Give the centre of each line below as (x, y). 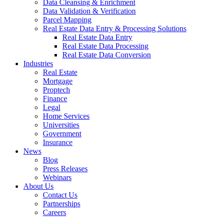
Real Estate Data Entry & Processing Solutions (115, 28)
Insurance (58, 142)
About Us (38, 186)
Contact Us (60, 195)
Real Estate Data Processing (105, 46)
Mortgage (58, 81)
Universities (61, 125)
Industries (38, 64)
